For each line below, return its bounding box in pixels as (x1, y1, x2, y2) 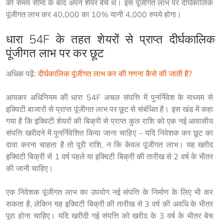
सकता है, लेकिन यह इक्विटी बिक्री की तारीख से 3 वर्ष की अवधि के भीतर (6, 199, 215, 209)
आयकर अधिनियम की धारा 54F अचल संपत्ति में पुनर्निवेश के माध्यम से (6, 92, 215, 102)
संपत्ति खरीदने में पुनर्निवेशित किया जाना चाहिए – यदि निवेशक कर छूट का (6, 128, 215, 138)
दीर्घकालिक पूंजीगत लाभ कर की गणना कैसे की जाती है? (38, 69, 192, 78)
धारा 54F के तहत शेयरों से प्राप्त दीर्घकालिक (6, 32, 215, 46)
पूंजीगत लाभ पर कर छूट (6, 45, 104, 60)
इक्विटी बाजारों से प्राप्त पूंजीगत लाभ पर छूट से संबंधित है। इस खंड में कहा (6, 104, 215, 114)
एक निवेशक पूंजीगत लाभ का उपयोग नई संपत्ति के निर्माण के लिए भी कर (6, 187, 215, 197)
